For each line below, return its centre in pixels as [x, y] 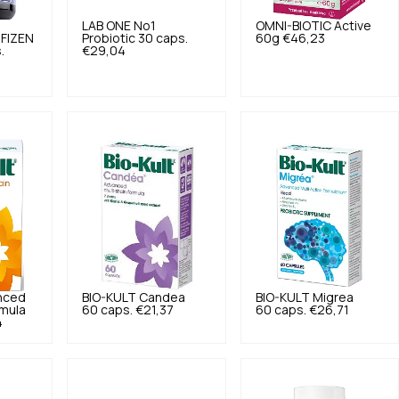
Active [352, 26]
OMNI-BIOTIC [293, 26]
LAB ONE [107, 26]
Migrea [333, 297]
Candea [163, 297]
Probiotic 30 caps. [135, 38]
